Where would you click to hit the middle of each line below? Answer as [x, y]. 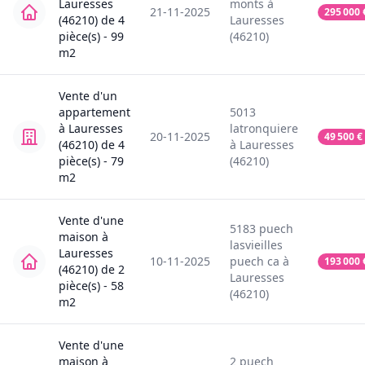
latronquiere [264, 129]
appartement [95, 112]
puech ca [255, 262]
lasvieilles [256, 245]
